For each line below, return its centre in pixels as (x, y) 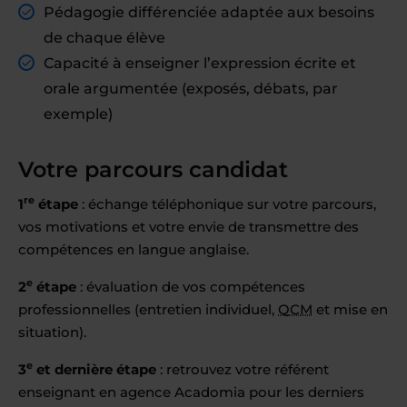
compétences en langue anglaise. (134, 249)
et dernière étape (94, 369)
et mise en (350, 309)
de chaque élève (104, 38)
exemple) (78, 114)
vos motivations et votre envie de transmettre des (189, 227)
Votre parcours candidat (153, 169)
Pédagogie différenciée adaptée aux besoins (209, 12)
